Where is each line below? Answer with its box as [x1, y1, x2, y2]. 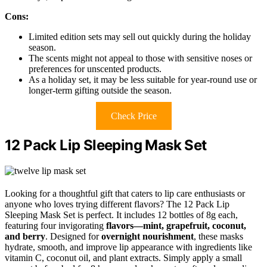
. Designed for [45, 231, 101, 241]
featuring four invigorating [5, 220, 106, 231]
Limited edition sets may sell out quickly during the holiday [29, 31, 251, 42]
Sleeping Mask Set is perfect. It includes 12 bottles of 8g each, [5, 209, 238, 220]
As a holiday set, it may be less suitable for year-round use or [29, 74, 257, 85]
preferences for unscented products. [29, 63, 162, 74]
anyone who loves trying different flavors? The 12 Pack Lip [5, 198, 229, 209]
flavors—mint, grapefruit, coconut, [106, 220, 246, 231]
